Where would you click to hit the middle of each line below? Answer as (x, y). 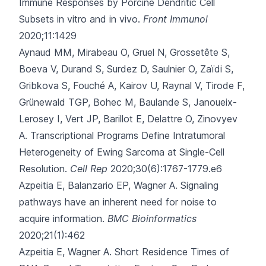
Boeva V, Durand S (60, 69)
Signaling (199, 185)
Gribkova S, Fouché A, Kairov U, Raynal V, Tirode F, (132, 85)
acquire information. (62, 218)
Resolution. (43, 169)
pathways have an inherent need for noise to (118, 202)
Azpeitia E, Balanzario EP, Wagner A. (100, 185)
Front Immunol (175, 19)
